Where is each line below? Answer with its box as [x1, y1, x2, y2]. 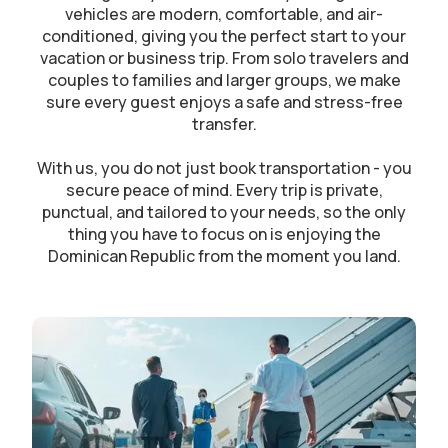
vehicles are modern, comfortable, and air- [65, 3, 383, 25]
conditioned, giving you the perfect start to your [42, 25, 406, 47]
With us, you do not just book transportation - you [36, 157, 412, 179]
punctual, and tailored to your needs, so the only [42, 201, 406, 223]
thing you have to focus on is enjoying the [67, 223, 381, 245]
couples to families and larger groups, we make [47, 69, 401, 91]
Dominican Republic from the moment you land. [47, 245, 401, 267]
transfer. [191, 113, 257, 135]
